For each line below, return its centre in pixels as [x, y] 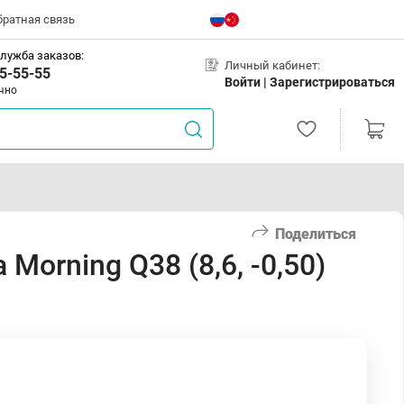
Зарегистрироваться [332, 82]
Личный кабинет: [272, 65]
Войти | [247, 82]
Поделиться [316, 234]
